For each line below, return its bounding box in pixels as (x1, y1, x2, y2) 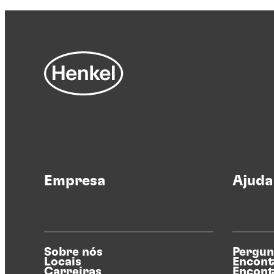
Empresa (44, 174, 105, 189)
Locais (44, 256, 81, 268)
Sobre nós (44, 246, 103, 259)
